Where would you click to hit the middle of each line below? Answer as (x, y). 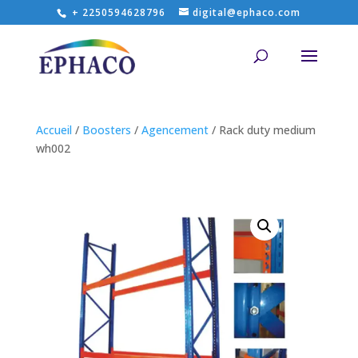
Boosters (106, 130)
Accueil (54, 130)
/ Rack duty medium (262, 130)
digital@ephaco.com (247, 12)
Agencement (175, 130)
